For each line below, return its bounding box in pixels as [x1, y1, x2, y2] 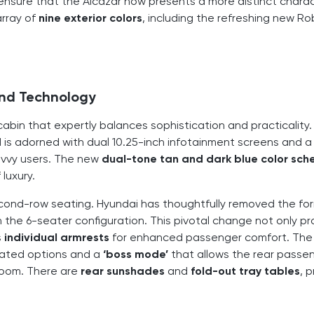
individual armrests [4, 230, 109, 244]
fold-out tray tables [191, 264, 300, 278]
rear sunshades [81, 264, 165, 278]
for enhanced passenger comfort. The [109, 230, 313, 244]
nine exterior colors [39, 11, 142, 25]
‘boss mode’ [103, 247, 168, 261]
